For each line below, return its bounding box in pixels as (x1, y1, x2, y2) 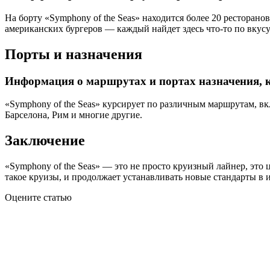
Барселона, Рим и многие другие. (5, 110, 142, 121)
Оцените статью (5, 192, 72, 203)
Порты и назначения (5, 46, 142, 62)
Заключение (5, 133, 85, 149)
